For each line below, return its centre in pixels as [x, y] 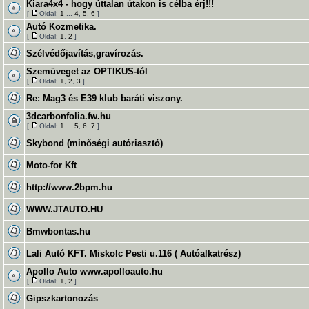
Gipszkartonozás [62, 298]
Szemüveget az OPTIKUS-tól [87, 71]
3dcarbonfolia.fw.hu [69, 116]
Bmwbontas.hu [58, 231]
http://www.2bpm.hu [69, 187]
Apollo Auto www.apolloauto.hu [94, 271]
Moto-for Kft [51, 165]
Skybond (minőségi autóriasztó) [94, 143]
